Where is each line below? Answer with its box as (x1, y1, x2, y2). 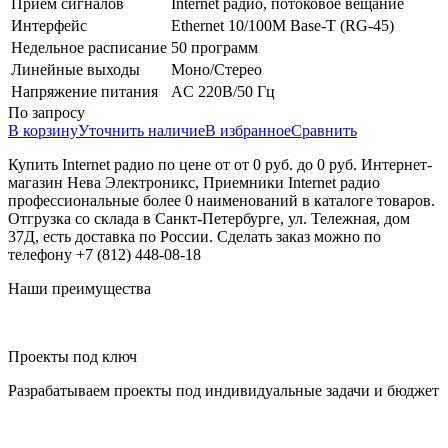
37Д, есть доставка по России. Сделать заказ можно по (8, 227, 381, 245)
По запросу (8, 103, 85, 121)
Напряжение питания (11, 82, 158, 100)
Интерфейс (11, 16, 87, 34)
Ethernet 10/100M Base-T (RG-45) (171, 16, 394, 34)
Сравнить (291, 121, 357, 139)
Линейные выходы (11, 60, 140, 78)
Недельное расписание (11, 38, 167, 56)
